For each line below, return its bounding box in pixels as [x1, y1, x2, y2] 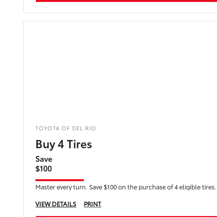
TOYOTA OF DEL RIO [35, 124, 97, 132]
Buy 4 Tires [35, 135, 93, 151]
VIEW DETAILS [35, 199, 77, 208]
